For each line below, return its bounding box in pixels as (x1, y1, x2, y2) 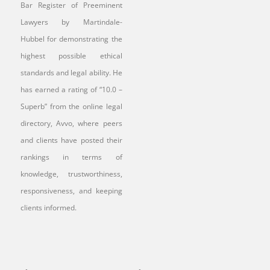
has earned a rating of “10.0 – (20, 84, 122, 95)
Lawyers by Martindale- (20, 17, 122, 27)
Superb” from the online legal (20, 101, 122, 111)
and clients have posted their (20, 135, 122, 145)
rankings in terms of (20, 152, 122, 162)
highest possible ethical (20, 51, 122, 61)
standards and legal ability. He (20, 67, 122, 78)
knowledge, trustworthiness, (20, 169, 122, 179)
